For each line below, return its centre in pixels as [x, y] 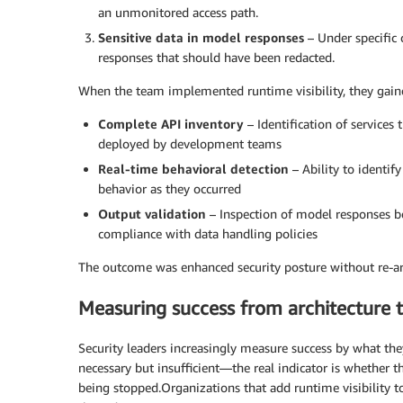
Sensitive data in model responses [201, 38]
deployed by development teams [190, 144]
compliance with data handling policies [208, 234]
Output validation [152, 214]
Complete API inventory [171, 124]
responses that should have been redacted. [216, 58]
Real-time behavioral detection [193, 169]
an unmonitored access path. [178, 13]
